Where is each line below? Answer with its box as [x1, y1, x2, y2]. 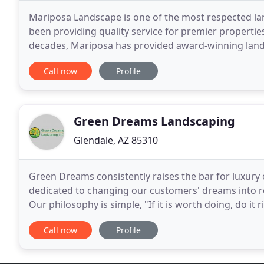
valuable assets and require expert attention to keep [29, 53, 262, 66]
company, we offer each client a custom [29, 212, 205, 225]
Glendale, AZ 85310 [74, 134, 158, 147]
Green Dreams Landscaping [74, 113, 235, 129]
